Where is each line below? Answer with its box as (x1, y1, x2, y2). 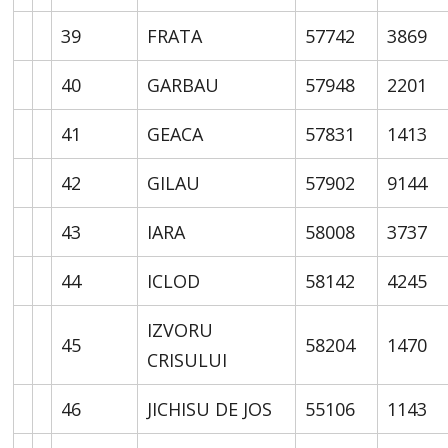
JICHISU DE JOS (147, 396, 273, 421)
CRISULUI (147, 347, 228, 372)
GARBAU (147, 72, 220, 97)
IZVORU (147, 317, 214, 342)
